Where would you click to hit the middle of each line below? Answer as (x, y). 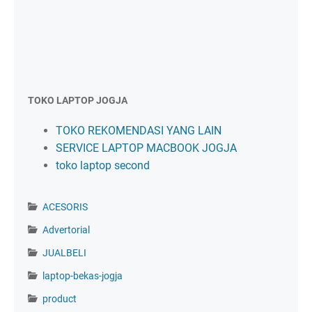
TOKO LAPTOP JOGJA (78, 100)
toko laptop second (103, 165)
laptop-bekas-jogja (83, 276)
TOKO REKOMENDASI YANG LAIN (139, 131)
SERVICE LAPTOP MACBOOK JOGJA (146, 148)
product (60, 299)
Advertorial (66, 230)
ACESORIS (65, 207)
